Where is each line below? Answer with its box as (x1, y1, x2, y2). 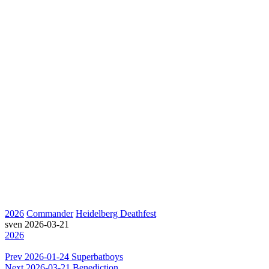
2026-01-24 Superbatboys (25, 251, 123, 262)
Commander (26, 208, 73, 219)
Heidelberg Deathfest (76, 208, 156, 219)
